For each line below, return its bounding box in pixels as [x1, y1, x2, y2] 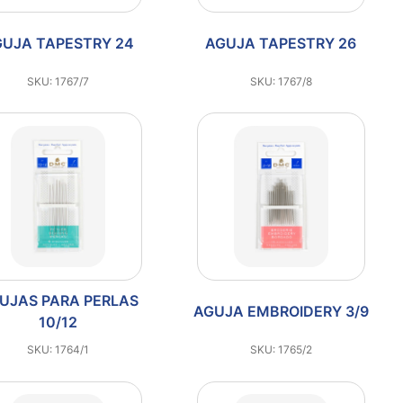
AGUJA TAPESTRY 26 [205, 33, 357, 52]
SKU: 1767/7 [27, 74, 90, 88]
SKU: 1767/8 [249, 74, 312, 88]
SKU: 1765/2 [249, 343, 312, 356]
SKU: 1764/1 [27, 343, 90, 356]
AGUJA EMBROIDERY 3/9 [193, 302, 369, 320]
